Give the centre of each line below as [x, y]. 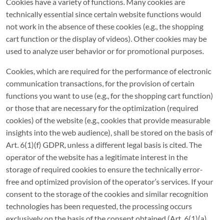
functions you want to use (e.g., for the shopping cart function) [110, 96]
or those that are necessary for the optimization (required [102, 108]
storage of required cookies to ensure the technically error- [104, 169]
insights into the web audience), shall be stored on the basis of [109, 132]
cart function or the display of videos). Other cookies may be [106, 39]
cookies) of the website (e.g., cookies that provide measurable [108, 120]
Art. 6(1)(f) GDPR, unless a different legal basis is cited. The [104, 145]
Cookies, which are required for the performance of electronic [109, 71]
